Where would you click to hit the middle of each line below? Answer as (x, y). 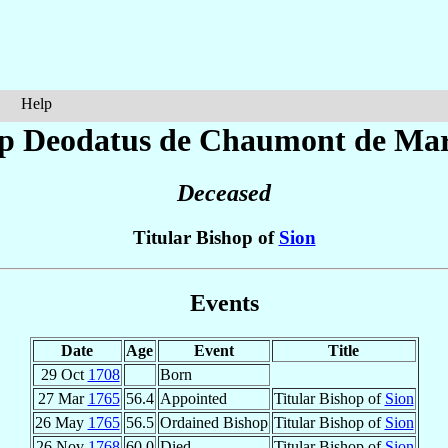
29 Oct (64, 374)
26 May (61, 422)
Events (224, 302)
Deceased (224, 193)
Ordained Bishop (213, 422)
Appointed (193, 398)
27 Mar (62, 398)
